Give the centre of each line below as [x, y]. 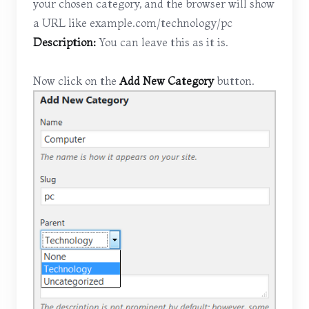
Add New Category [167, 81]
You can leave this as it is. [162, 42]
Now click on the [76, 81]
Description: [64, 42]
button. [234, 81]
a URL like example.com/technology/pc [133, 23]
